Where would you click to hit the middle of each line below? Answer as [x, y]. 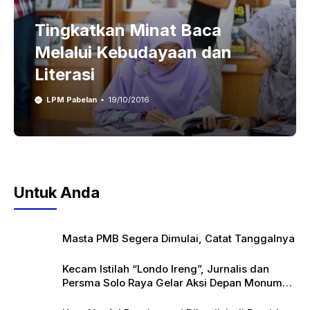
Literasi [65, 74]
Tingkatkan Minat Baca [128, 30]
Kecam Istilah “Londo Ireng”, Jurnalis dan [166, 269]
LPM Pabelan [71, 100]
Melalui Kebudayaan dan [133, 52]
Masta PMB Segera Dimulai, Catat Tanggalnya [179, 238]
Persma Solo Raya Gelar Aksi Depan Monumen [179, 283]
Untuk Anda [57, 192]
